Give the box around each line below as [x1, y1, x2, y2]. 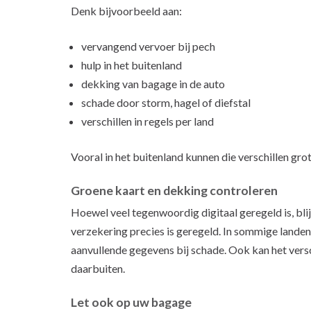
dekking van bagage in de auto [81, 76, 225, 90]
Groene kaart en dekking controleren [71, 183, 278, 198]
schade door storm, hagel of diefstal [81, 95, 251, 109]
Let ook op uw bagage [71, 294, 192, 310]
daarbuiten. [71, 261, 125, 275]
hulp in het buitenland [81, 58, 182, 72]
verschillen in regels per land [81, 114, 214, 128]
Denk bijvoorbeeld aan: [71, 3, 182, 17]
